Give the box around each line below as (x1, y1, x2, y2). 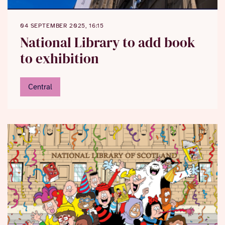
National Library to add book (20, 33, 195, 52)
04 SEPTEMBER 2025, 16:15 (20, 22, 104, 30)
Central (28, 82, 52, 92)
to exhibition (20, 49, 99, 68)
